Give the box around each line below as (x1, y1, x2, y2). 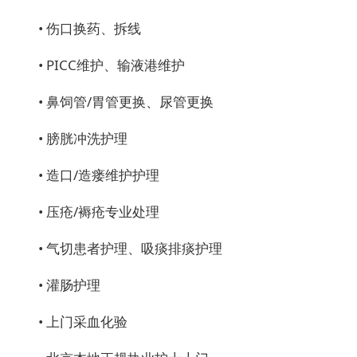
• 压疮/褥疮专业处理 (38, 202, 159, 221)
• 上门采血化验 (38, 312, 127, 331)
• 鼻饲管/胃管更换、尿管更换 (38, 92, 214, 111)
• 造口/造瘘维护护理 (38, 166, 159, 184)
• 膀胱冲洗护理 (38, 129, 127, 147)
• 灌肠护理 (38, 276, 100, 294)
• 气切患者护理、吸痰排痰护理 (38, 239, 222, 257)
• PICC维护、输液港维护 (38, 56, 185, 74)
